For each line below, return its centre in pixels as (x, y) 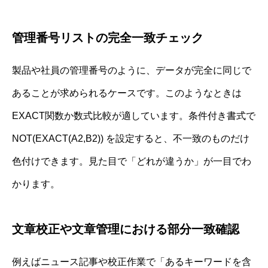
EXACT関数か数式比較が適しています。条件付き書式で (134, 115)
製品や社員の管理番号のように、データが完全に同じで (132, 70)
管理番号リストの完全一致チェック (108, 37)
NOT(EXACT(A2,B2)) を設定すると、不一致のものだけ (131, 138)
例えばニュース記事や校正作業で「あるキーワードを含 (132, 261)
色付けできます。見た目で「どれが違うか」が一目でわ (132, 161)
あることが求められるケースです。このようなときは (127, 93)
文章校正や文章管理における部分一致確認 (126, 229)
